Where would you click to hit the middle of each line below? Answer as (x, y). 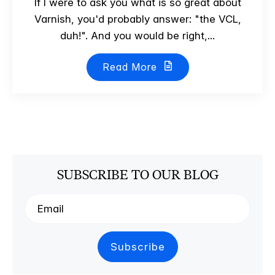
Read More (131, 67)
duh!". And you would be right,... (137, 36)
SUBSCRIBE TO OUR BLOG (137, 175)
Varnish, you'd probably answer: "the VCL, (137, 19)
